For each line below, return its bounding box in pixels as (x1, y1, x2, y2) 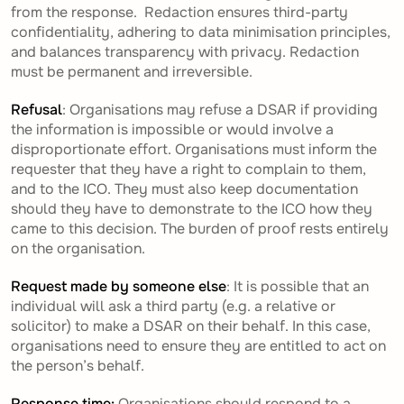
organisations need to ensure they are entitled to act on (11, 336, 386, 356)
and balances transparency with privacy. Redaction (11, 42, 359, 62)
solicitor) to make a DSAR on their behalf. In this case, (11, 317, 371, 336)
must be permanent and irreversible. (11, 62, 252, 82)
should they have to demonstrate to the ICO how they (11, 199, 372, 219)
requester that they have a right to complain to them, (11, 160, 366, 179)
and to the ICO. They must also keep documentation (11, 179, 358, 199)
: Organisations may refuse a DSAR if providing (62, 100, 378, 120)
